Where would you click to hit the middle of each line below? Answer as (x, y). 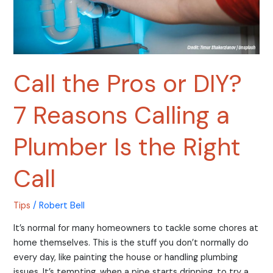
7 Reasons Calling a (122, 115)
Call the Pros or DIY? (128, 84)
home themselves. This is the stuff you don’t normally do (131, 243)
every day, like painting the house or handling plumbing (126, 257)
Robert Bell (62, 206)
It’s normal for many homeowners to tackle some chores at (136, 228)
